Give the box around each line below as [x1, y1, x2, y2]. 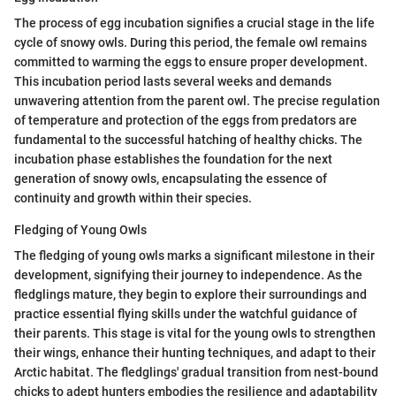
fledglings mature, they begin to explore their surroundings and [14, 287, 367, 301]
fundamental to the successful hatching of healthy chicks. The [14, 133, 362, 147]
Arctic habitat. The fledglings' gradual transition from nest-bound [14, 365, 378, 379]
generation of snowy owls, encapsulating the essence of [14, 171, 327, 186]
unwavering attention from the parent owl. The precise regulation [14, 94, 380, 108]
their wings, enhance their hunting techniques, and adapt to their [14, 346, 376, 360]
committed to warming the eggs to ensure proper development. [14, 55, 368, 69]
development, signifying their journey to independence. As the [14, 268, 362, 282]
